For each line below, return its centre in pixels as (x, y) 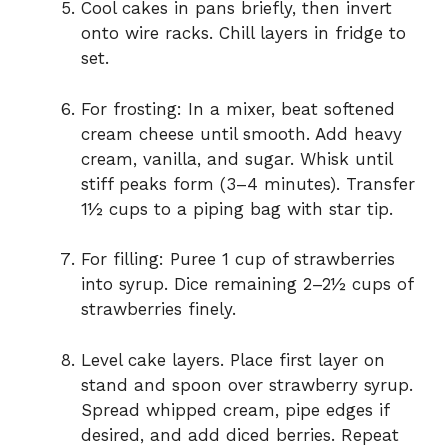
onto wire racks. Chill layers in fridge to (243, 33)
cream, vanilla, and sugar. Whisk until (236, 158)
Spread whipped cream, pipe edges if (235, 409)
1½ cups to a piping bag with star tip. (237, 208)
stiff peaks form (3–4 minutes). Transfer (248, 183)
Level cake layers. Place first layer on (233, 359)
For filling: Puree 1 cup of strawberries (238, 259)
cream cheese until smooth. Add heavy (241, 133)
